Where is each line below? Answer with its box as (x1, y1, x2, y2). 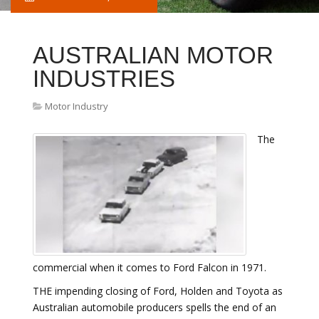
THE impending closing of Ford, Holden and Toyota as (33, 283, 283, 298)
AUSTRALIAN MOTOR (33, 42, 273, 68)
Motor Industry (45, 100, 108, 113)
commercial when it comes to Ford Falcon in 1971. (33, 260, 266, 274)
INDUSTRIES (33, 66, 175, 92)
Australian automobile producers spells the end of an (33, 300, 276, 314)
